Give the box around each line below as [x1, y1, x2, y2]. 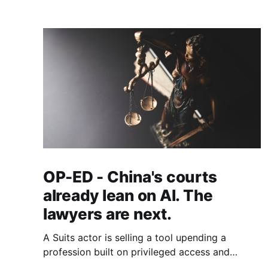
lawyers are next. [43, 204, 172, 223]
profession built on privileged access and [43, 245, 230, 258]
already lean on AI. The [43, 185, 214, 205]
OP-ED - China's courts [43, 167, 217, 186]
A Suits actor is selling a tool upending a [43, 231, 226, 243]
